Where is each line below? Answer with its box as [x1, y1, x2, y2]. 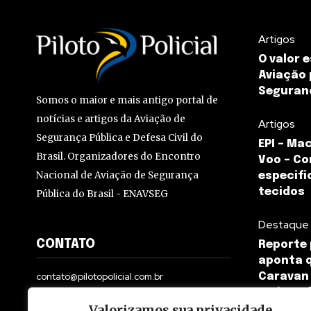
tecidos [258, 186, 305, 199]
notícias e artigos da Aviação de [36, 112, 185, 125]
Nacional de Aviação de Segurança [36, 169, 199, 181]
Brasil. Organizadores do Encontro [36, 150, 201, 162]
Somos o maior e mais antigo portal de [36, 94, 218, 106]
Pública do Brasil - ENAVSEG [36, 187, 168, 200]
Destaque [258, 217, 309, 233]
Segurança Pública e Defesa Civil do [36, 131, 203, 144]
